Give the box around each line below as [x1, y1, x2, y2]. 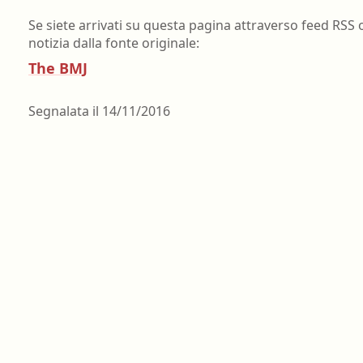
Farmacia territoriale [111, 33, 223, 49]
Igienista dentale [111, 121, 204, 137]
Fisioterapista [111, 92, 185, 108]
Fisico [111, 62, 142, 79]
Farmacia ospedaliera [111, 4, 228, 20]
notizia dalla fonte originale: [28, 33, 199, 52]
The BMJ [28, 58, 88, 79]
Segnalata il [28, 102, 102, 121]
